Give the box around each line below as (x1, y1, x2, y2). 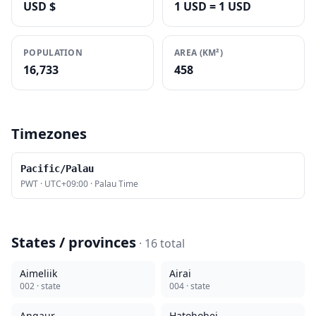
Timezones (11, 124, 87, 143)
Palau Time (95, 178, 138, 190)
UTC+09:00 (44, 178, 88, 190)
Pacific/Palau (20, 163, 94, 174)
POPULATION (23, 47, 83, 59)
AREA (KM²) (174, 47, 223, 59)
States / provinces (11, 233, 136, 252)
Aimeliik (20, 267, 57, 280)
